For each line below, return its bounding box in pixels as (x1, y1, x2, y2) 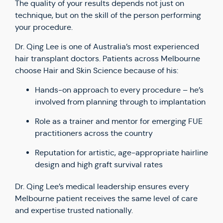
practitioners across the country (35, 128, 153, 138)
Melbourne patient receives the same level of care (15, 194, 198, 203)
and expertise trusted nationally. (15, 206, 133, 215)
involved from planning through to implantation (35, 97, 206, 107)
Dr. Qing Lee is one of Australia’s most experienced (15, 42, 199, 51)
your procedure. (15, 22, 73, 32)
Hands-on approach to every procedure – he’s (35, 85, 204, 95)
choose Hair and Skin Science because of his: (15, 66, 178, 75)
